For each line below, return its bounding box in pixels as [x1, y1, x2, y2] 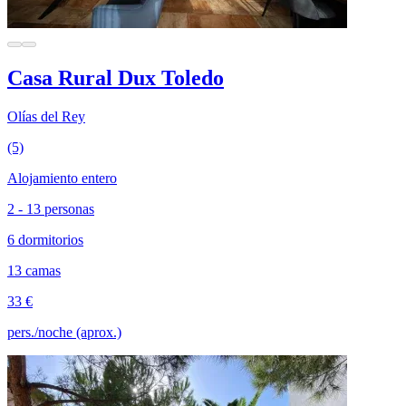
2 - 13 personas [7, 200, 94, 217]
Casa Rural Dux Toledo [7, 65, 224, 90]
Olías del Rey [7, 108, 85, 124]
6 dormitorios [7, 231, 83, 247]
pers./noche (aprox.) [7, 324, 121, 340]
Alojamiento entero [7, 169, 117, 186]
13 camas [7, 262, 61, 278]
